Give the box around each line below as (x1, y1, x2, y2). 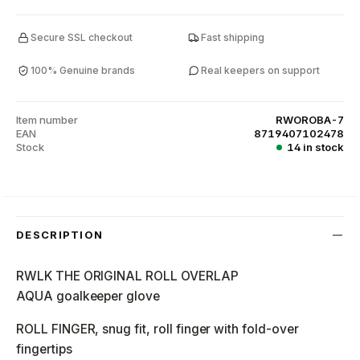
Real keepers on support (201, 64, 320, 76)
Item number (16, 113, 78, 126)
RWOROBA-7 (276, 113, 344, 126)
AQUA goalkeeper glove (16, 288, 161, 304)
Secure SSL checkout (31, 31, 133, 43)
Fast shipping (201, 31, 264, 43)
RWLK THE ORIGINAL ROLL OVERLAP (16, 268, 239, 284)
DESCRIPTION (16, 228, 104, 241)
